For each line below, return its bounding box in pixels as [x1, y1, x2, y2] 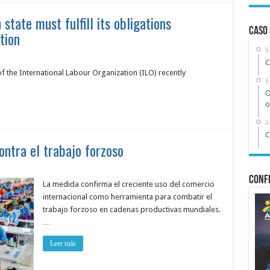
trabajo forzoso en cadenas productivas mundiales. [42, 205, 221, 214]
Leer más [49, 239, 76, 248]
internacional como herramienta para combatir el [42, 192, 212, 201]
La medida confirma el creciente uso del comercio [42, 180, 215, 189]
